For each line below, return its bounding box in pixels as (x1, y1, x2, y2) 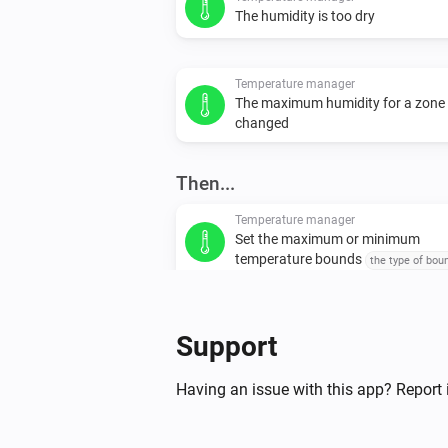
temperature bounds (235, 250, 365, 267)
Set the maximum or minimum (235, 230, 420, 247)
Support (176, 329, 277, 363)
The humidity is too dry (235, 7, 375, 24)
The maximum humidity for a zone (235, 94, 445, 111)
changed (235, 114, 289, 131)
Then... (176, 171, 235, 195)
